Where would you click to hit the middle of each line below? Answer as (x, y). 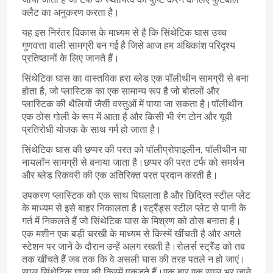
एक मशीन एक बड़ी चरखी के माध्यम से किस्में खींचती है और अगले (131, 235)
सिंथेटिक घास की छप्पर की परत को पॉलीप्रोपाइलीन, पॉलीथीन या (134, 151)
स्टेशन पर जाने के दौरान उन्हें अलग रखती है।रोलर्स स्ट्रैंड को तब (133, 248)
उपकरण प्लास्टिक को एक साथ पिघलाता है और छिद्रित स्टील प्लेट (136, 197)
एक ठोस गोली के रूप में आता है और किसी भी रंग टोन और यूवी (127, 118)
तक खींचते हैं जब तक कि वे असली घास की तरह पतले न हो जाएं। (133, 261)
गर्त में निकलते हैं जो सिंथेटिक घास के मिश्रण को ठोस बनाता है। (131, 222)
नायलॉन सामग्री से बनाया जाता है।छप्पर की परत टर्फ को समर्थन (133, 164)
